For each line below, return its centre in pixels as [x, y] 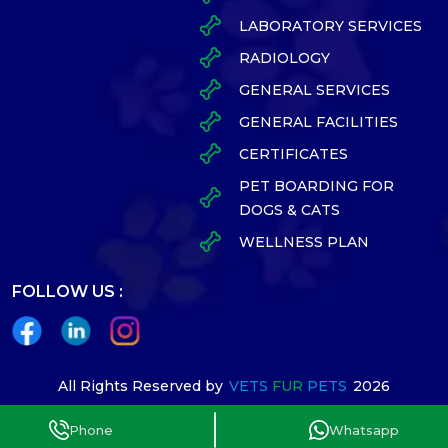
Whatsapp [363, 430]
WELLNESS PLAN [303, 241]
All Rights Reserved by [140, 385]
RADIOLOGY [284, 57]
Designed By [180, 414]
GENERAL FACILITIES [318, 121]
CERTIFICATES [293, 153]
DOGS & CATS [289, 209]
